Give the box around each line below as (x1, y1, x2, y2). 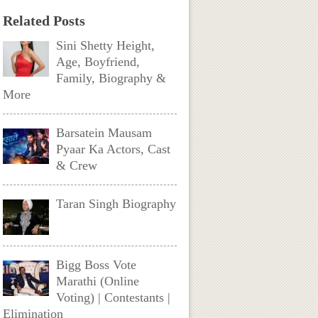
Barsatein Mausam (56, 126, 153, 140)
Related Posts (3, 13, 86, 28)
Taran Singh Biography (56, 197, 177, 211)
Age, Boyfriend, (56, 55, 141, 69)
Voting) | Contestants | (56, 290, 171, 305)
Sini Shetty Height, (56, 38, 155, 53)
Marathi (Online (56, 274, 140, 288)
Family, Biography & (56, 71, 167, 85)
